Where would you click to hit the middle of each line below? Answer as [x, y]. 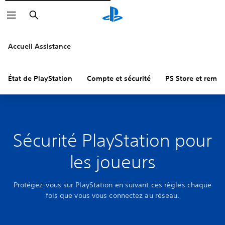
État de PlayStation [40, 78]
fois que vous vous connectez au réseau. [113, 195]
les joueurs [113, 162]
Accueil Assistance [39, 46]
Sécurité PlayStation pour [113, 140]
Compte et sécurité [119, 78]
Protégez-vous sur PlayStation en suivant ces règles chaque [113, 185]
